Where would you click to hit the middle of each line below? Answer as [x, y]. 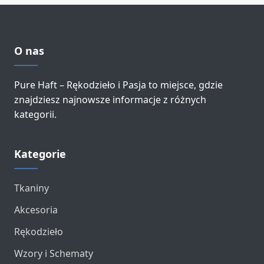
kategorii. [35, 114]
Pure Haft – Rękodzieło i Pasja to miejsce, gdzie [118, 85]
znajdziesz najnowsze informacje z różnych [110, 100]
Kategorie [40, 154]
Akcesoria [36, 210]
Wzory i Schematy [54, 253]
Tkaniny [32, 188]
